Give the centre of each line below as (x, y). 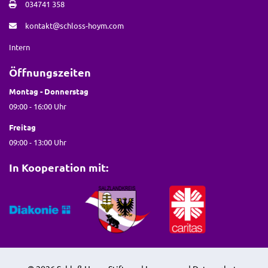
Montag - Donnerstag (49, 92)
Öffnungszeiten (50, 72)
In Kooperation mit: (59, 167)
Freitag (22, 127)
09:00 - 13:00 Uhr (38, 142)
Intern (19, 47)
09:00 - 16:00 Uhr (38, 106)
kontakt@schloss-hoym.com (74, 26)
